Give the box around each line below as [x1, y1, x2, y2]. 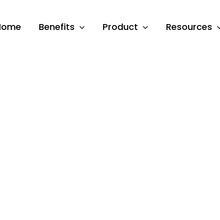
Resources [166, 21, 213, 33]
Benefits [39, 21, 75, 33]
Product [103, 21, 138, 33]
